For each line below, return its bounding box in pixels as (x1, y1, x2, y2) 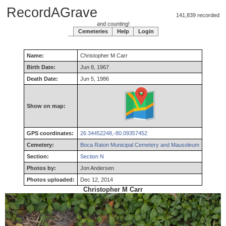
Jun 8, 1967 (80, 64, 109, 70)
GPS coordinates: (27, 130, 74, 136)
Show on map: (27, 103, 66, 109)
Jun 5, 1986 (80, 76, 109, 82)
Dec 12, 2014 (80, 177, 113, 183)
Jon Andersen (80, 165, 114, 171)
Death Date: (27, 76, 58, 82)
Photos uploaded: (27, 177, 75, 183)
